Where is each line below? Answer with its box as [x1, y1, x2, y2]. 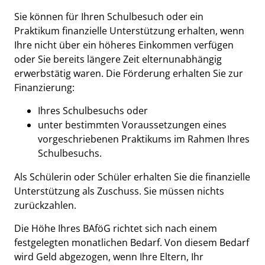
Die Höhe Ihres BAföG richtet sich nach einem [14, 222, 217, 235]
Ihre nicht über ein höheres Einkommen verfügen [14, 38, 234, 51]
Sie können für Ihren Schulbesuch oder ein [14, 10, 203, 23]
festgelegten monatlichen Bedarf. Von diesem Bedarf [14, 236, 249, 249]
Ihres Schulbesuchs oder [38, 104, 148, 117]
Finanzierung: [14, 81, 75, 94]
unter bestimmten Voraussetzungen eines [38, 118, 227, 131]
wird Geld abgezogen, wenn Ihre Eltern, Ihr [14, 250, 203, 263]
